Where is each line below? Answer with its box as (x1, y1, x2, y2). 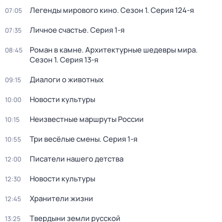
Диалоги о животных (30, 74, 104, 85)
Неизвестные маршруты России (30, 114, 144, 124)
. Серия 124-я (147, 5, 194, 15)
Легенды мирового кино (30, 5, 117, 15)
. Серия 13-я (56, 55, 98, 65)
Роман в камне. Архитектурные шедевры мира (30, 45, 196, 55)
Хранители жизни (30, 193, 93, 204)
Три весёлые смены (30, 134, 100, 144)
